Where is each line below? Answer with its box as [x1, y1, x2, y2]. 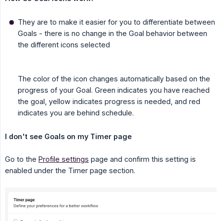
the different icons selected [18, 40, 110, 49]
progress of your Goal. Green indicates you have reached [18, 86, 210, 95]
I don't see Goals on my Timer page [5, 132, 132, 141]
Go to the [5, 155, 38, 164]
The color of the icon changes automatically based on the [18, 74, 210, 83]
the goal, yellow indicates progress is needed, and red [18, 97, 200, 106]
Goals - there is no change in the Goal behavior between [18, 29, 207, 38]
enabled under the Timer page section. [5, 166, 135, 175]
